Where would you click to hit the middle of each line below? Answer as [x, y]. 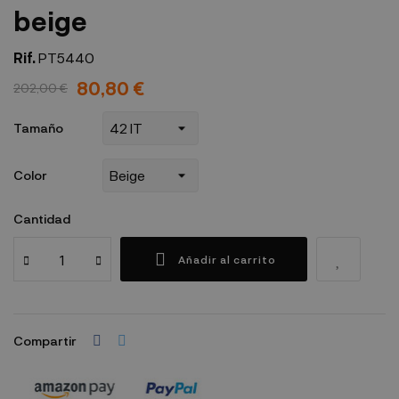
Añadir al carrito [227, 259]
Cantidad [42, 219]
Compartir [45, 341]
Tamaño [38, 128]
